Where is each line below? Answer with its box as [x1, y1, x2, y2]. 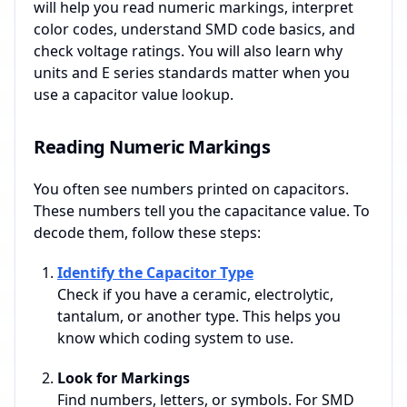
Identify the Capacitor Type [57, 263, 253, 283]
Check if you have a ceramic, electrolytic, [57, 284, 333, 305]
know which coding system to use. [57, 328, 293, 349]
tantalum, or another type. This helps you [57, 306, 341, 327]
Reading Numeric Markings [34, 134, 270, 160]
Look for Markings [57, 368, 190, 389]
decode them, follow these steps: [34, 223, 261, 243]
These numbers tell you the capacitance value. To [34, 201, 370, 222]
